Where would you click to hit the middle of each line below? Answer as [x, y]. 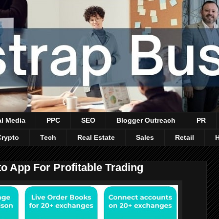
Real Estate [96, 138]
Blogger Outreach [146, 120]
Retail [185, 138]
